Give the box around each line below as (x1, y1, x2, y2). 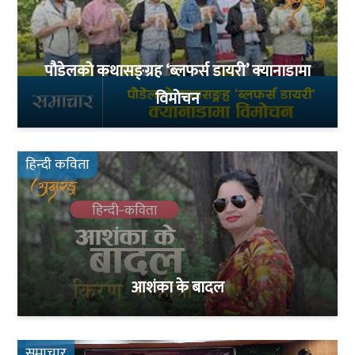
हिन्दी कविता (25, 152, 90, 177)
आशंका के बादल (131, 274, 224, 302)
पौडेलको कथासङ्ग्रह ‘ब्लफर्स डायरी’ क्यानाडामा (44, 57, 311, 85)
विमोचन (155, 85, 200, 113)
